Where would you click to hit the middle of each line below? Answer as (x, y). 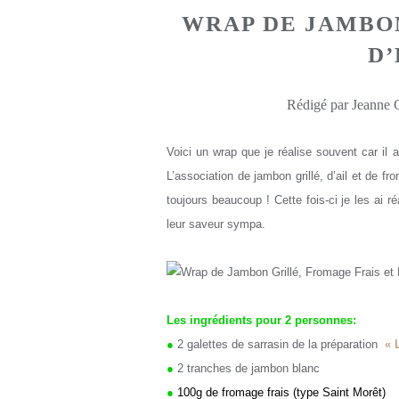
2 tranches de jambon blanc (248, 368)
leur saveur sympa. (216, 224)
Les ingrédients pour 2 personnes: (261, 320)
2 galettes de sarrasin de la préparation (279, 344)
